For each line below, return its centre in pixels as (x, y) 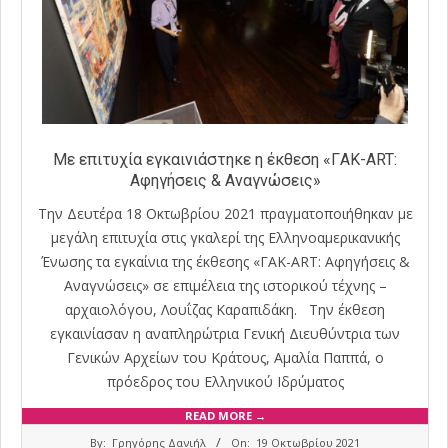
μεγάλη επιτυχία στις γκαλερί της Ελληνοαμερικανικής (225, 237)
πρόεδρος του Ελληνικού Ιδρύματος (225, 381)
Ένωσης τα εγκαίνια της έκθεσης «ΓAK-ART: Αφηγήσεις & (225, 261)
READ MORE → (225, 415)
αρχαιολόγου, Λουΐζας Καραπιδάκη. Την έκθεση (225, 309)
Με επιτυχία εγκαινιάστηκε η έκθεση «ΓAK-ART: (225, 159)
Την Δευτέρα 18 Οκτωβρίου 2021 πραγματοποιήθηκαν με (225, 213)
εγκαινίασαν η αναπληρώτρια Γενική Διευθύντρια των (225, 333)
